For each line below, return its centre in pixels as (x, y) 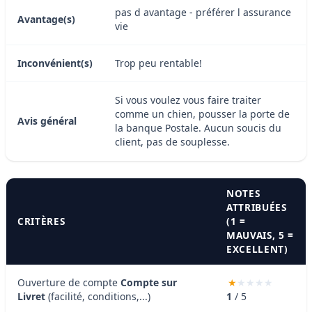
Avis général (47, 120)
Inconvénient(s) (55, 63)
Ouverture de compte (69, 282)
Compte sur (149, 282)
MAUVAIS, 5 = (260, 235)
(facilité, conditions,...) (98, 296)
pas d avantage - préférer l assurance (203, 12)
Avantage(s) (46, 19)
